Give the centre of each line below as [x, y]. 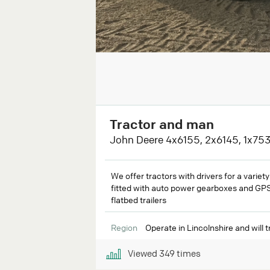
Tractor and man [162, 124]
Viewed [143, 253]
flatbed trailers [139, 199]
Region [124, 227]
